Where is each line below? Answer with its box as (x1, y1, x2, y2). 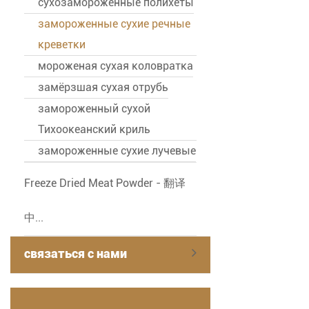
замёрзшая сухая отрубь (38, 81, 168, 94)
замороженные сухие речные (38, 17, 190, 31)
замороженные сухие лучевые (38, 144, 196, 158)
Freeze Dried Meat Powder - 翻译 (24, 177, 186, 190)
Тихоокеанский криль (38, 123, 150, 137)
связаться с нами (24, 246, 127, 261)
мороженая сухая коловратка (38, 59, 193, 73)
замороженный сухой (38, 102, 150, 116)
